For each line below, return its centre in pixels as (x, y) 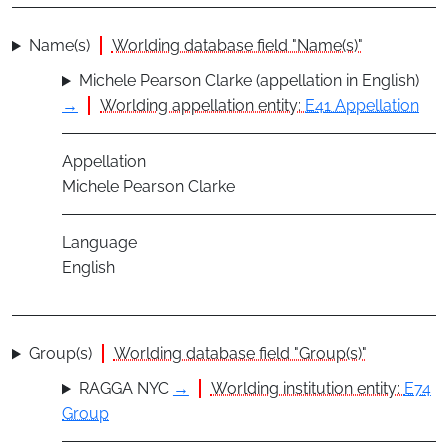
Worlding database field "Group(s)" (240, 354)
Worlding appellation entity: (202, 106)
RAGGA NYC (123, 389)
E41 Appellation (362, 106)
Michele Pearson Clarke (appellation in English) (248, 81)
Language (99, 243)
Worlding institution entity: (307, 389)
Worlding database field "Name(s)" (237, 46)
